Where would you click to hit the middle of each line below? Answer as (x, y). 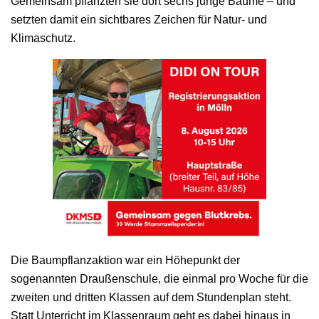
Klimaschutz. (43, 38)
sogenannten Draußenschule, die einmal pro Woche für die (159, 278)
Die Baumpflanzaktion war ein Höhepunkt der (125, 260)
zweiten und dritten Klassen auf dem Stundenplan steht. (151, 297)
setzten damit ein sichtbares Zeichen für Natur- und (139, 19)
